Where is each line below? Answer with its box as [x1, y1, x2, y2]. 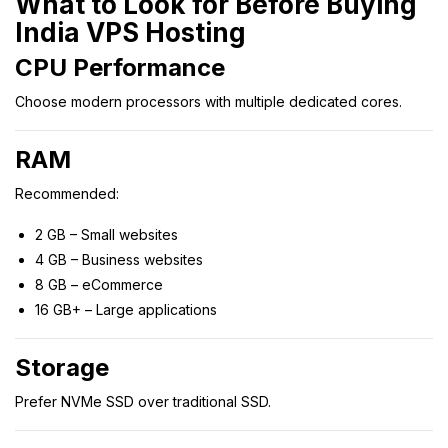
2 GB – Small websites [35, 225, 178, 243]
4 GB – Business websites [35, 250, 203, 268]
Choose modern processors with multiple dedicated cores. [15, 92, 402, 110]
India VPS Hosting [15, 16, 246, 48]
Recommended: [15, 184, 119, 202]
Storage [15, 352, 109, 382]
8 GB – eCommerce [35, 275, 163, 293]
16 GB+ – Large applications [35, 300, 217, 318]
